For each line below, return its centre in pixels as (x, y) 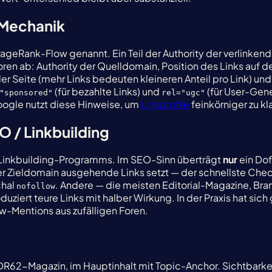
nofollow (36, 186)
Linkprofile (165, 104)
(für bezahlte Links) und (107, 92)
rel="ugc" (183, 93)
